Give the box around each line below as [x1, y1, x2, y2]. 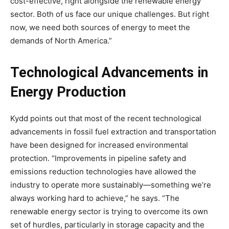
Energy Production [10, 83, 126, 100]
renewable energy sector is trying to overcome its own [10, 206, 208, 216]
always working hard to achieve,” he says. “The [10, 193, 179, 203]
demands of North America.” [10, 35, 112, 45]
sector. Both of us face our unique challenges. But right [10, 9, 209, 19]
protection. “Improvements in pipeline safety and [10, 153, 186, 163]
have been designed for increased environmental [10, 140, 188, 150]
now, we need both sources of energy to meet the [10, 22, 190, 32]
